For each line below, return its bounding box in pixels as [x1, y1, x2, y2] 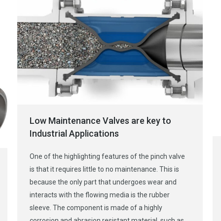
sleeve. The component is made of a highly [30, 203, 162, 212]
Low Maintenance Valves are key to [30, 115, 171, 126]
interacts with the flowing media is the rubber [30, 190, 170, 199]
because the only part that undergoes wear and [30, 178, 177, 186]
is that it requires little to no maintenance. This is [30, 165, 179, 173]
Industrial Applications [30, 128, 119, 139]
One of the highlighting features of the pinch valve [30, 152, 185, 160]
